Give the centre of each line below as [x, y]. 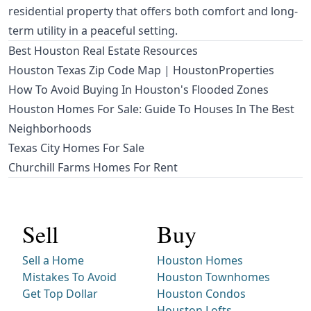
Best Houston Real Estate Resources [103, 51]
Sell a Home [53, 261]
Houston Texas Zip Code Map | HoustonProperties [141, 70]
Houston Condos [201, 294]
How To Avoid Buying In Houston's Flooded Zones [138, 90]
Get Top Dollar [60, 294]
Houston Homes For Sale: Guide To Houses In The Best [151, 109]
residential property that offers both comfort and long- [153, 11]
